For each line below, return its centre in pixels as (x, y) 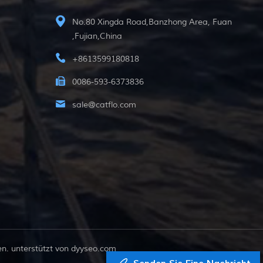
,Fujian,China (97, 36)
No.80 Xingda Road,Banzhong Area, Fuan (152, 22)
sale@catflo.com (104, 104)
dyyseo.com (94, 248)
